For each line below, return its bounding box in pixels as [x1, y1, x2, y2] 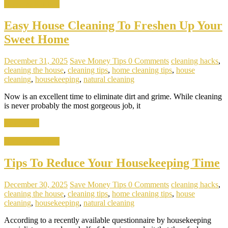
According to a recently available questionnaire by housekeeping [4, 215, 211, 224]
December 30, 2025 [4, 180, 68, 189]
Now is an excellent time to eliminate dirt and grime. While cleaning [4, 92, 222, 101]
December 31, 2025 [4, 56, 68, 66]
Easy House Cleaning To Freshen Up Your [4, 19, 222, 33]
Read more [4, 119, 39, 128]
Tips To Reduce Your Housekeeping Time [4, 156, 220, 169]
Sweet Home [4, 33, 69, 46]
